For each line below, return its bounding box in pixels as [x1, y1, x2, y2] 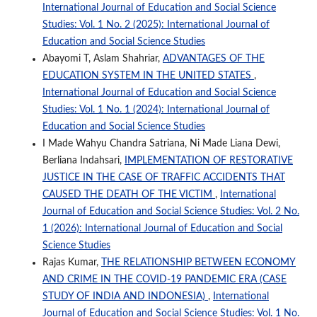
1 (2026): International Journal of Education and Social [42, 223, 282, 234]
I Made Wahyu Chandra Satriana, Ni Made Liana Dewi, [42, 138, 280, 149]
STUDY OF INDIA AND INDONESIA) [42, 291, 208, 301]
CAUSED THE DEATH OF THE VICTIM [42, 189, 215, 200]
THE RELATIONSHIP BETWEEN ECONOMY [100, 257, 296, 267]
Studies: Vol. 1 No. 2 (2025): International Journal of [42, 19, 270, 30]
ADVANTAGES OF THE [162, 53, 265, 64]
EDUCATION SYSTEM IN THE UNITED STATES [42, 70, 254, 81]
